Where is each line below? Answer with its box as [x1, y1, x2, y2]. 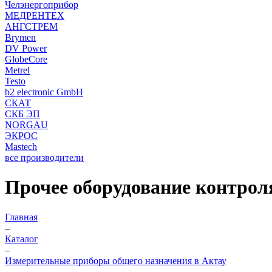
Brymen [5, 32, 36, 42]
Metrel [5, 65, 30, 75]
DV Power [5, 43, 47, 53]
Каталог [5, 233, 38, 244]
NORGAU [5, 120, 48, 130]
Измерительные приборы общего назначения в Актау [5, 255, 226, 266]
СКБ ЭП [5, 109, 40, 119]
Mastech [5, 141, 37, 152]
